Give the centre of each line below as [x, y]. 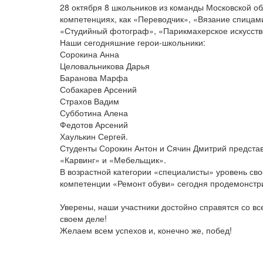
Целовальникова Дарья [105, 66]
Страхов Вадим [90, 101]
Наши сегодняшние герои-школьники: [133, 43]
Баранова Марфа [94, 78]
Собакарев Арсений [98, 90]
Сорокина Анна [90, 54]
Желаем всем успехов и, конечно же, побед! [146, 230]
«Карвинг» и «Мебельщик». [113, 160]
